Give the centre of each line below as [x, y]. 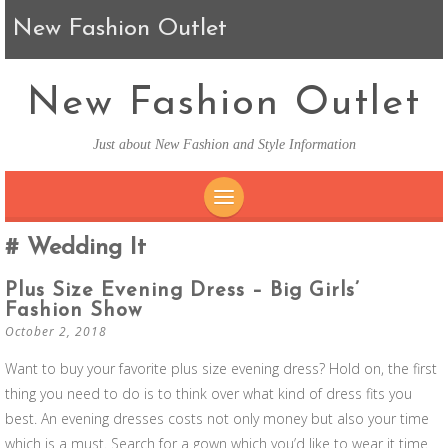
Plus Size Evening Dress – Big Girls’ [182, 291]
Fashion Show [73, 311]
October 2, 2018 [56, 331]
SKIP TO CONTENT [299, 234]
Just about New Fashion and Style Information [224, 144]
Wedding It [82, 248]
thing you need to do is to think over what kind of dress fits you [208, 393]
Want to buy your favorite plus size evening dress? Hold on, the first [221, 368]
